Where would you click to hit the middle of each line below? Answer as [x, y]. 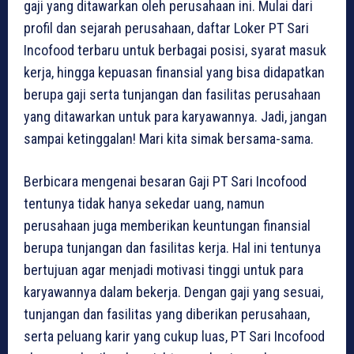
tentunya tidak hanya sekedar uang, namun [144, 204]
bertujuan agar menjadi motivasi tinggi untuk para [164, 270]
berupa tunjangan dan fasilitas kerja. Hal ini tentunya [172, 248]
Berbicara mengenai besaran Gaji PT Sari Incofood [165, 182]
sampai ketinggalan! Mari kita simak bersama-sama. [169, 139]
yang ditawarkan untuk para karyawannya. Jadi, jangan [175, 117]
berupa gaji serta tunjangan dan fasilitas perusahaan [172, 95]
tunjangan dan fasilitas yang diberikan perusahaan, [167, 314]
